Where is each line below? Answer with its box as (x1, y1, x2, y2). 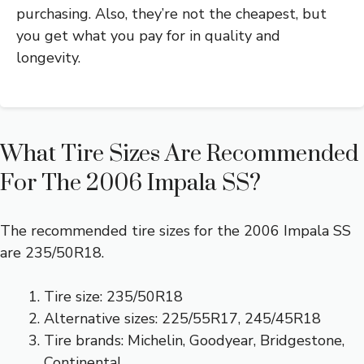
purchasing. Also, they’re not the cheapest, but (16, 4, 327, 24)
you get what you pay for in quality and (16, 26, 280, 46)
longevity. (16, 48, 80, 68)
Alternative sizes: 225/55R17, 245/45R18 (44, 309, 321, 329)
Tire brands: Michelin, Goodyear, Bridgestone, (44, 331, 344, 351)
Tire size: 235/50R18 (44, 287, 183, 307)
